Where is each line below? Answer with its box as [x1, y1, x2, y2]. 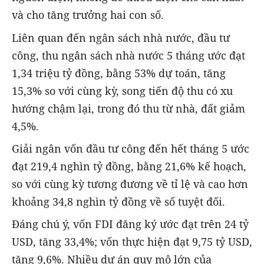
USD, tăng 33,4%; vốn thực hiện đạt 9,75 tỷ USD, [12, 234, 252, 249]
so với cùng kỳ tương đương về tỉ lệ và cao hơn [12, 176, 248, 191]
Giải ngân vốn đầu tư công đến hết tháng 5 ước [12, 141, 249, 156]
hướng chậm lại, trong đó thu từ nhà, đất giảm [12, 101, 245, 115]
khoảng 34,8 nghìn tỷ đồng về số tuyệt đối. [12, 194, 225, 209]
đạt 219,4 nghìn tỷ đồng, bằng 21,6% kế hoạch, [12, 159, 246, 173]
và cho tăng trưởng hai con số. [12, 8, 164, 22]
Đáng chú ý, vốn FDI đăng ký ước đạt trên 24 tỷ [12, 216, 249, 231]
